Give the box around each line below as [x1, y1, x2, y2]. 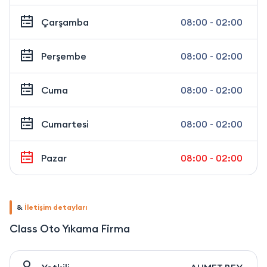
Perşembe [41, 50, 86, 63]
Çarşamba [41, 16, 89, 29]
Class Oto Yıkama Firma [10, 222, 130, 236]
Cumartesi [41, 118, 89, 131]
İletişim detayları [24, 203, 87, 212]
